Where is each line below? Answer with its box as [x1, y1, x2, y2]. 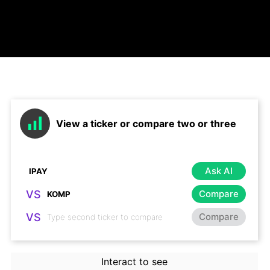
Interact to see [101, 256, 168, 268]
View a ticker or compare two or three [56, 118, 236, 130]
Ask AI [205, 165, 233, 177]
